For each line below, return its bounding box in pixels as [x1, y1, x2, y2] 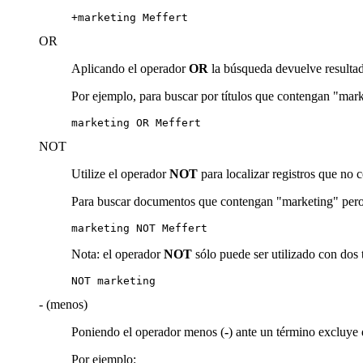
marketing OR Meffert [71, 116, 201, 129]
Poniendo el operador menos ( [71, 324, 224, 339]
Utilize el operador [71, 166, 169, 181]
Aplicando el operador [71, 61, 189, 75]
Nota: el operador [71, 246, 164, 261]
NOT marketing [71, 274, 156, 287]
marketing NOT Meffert [71, 221, 207, 234]
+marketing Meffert [71, 11, 188, 23]
